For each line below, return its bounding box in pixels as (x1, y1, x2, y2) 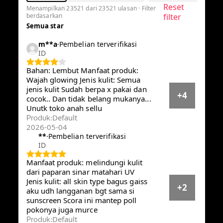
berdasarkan (26, 13, 63, 21)
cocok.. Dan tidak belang (26, 96, 113, 106)
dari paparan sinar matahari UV (26, 169, 133, 179)
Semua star (26, 23, 63, 32)
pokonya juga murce (26, 207, 97, 217)
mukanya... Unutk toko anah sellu (26, 105, 142, 115)
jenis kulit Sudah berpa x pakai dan (26, 86, 147, 96)
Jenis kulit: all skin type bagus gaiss (26, 178, 151, 188)
